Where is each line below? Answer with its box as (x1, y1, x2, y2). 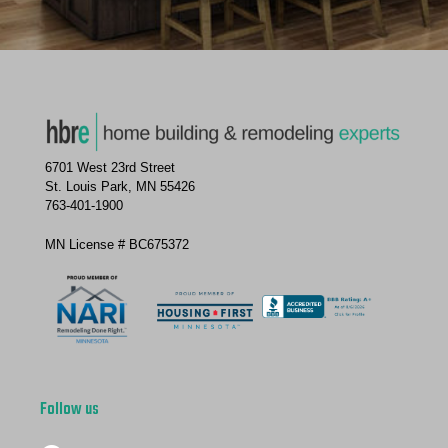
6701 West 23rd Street (45, 159, 175, 175)
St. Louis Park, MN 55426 (45, 178, 195, 194)
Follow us (40, 397, 99, 424)
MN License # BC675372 (45, 236, 189, 252)
